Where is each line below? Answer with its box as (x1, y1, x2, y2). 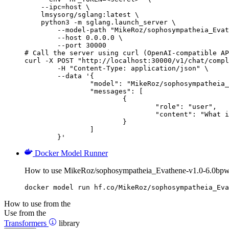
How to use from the (4, 199, 71, 208)
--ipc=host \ (25, 3, 90, 11)
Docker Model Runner (35, 148, 108, 157)
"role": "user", (25, 102, 155, 110)
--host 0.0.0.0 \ (25, 33, 123, 41)
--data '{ (25, 72, 57, 80)
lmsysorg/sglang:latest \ (25, 10, 139, 18)
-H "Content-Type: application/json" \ (25, 64, 57, 72)
